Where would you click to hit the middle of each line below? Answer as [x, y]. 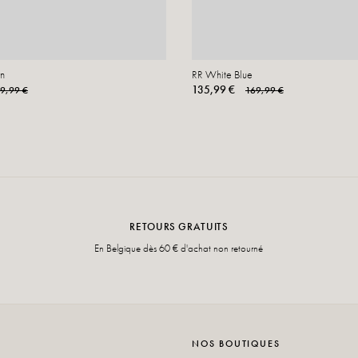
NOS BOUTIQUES [236, 343]
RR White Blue [222, 74]
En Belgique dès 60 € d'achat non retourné [179, 248]
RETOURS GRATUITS [179, 226]
